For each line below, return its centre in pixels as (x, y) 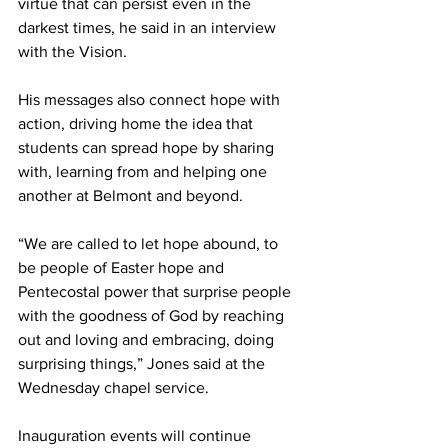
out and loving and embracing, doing (148, 339)
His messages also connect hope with (151, 99)
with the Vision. (74, 51)
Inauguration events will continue (136, 435)
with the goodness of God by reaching (153, 315)
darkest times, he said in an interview (149, 27)
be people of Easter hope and (123, 267)
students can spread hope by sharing (148, 147)
